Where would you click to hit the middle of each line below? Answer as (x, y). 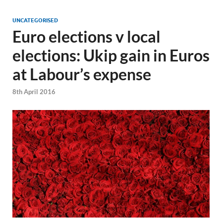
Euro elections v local (86, 36)
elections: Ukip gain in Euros (111, 55)
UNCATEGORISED (35, 20)
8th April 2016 (34, 92)
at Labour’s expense (82, 74)
